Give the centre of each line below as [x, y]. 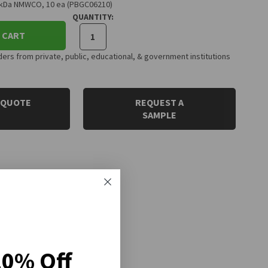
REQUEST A [160, 102]
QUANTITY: [93, 16]
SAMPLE [160, 115]
